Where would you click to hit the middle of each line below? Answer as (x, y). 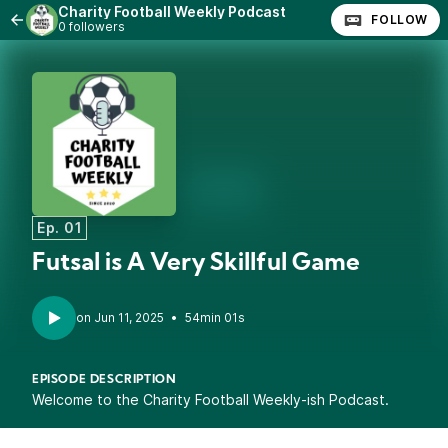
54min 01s (215, 317)
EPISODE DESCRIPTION (104, 380)
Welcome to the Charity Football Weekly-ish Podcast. (210, 399)
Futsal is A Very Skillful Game (196, 264)
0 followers (91, 26)
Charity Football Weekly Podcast (172, 11)
